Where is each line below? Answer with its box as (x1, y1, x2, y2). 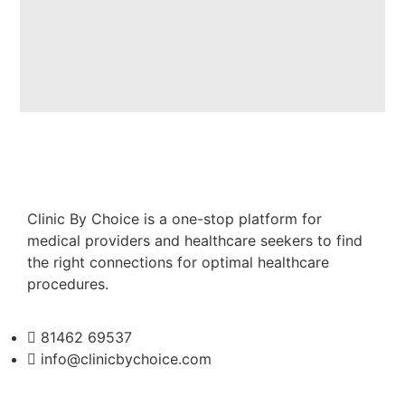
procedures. (27, 275, 108, 294)
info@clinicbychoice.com (41, 349, 212, 368)
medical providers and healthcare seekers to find (27, 231, 363, 250)
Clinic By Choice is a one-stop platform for (27, 210, 322, 229)
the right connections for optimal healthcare (27, 253, 329, 272)
